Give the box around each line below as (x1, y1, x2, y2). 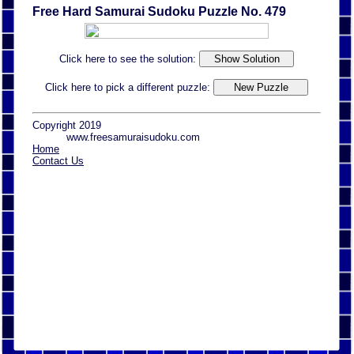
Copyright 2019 (32, 119, 101, 132)
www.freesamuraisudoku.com (66, 131, 201, 144)
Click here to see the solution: (59, 52, 199, 65)
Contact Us (32, 155, 84, 168)
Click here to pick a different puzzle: (45, 81, 213, 93)
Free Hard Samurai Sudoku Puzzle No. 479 (32, 4, 286, 18)
